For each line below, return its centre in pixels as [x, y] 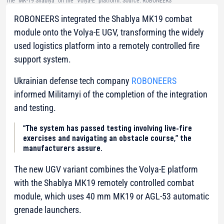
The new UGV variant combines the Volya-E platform [106, 169]
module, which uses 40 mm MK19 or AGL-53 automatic [111, 196]
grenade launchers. [48, 210]
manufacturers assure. [63, 148]
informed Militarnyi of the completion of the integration [111, 94]
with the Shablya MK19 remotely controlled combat [104, 183]
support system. [42, 59]
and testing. [35, 108]
